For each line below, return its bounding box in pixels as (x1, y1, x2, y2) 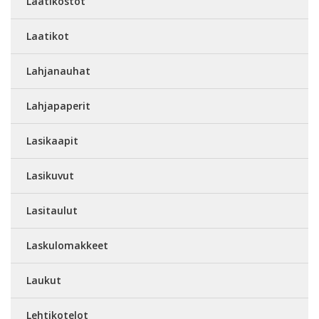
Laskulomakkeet (26, 239, 108, 252)
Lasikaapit (26, 134, 78, 147)
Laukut (26, 273, 61, 287)
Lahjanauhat (26, 64, 90, 78)
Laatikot (26, 29, 69, 43)
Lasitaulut (26, 204, 78, 217)
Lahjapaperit (26, 99, 90, 113)
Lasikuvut (26, 169, 74, 182)
